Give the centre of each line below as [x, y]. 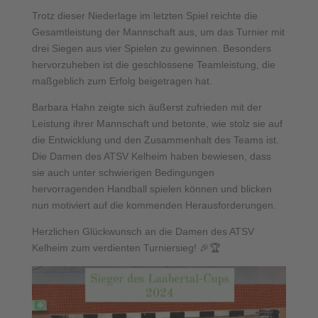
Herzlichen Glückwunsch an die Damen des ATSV [143, 231]
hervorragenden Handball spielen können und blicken [152, 189]
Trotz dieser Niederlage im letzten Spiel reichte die [144, 16]
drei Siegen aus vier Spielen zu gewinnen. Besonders [151, 48]
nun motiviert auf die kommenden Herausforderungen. [154, 205]
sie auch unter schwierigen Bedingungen [123, 172]
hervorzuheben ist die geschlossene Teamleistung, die [153, 65]
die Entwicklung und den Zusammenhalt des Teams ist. [155, 140]
